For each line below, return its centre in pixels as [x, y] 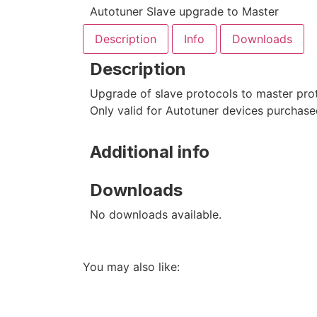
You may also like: [131, 266]
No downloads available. [156, 214]
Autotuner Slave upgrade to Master [184, 12]
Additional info [150, 151]
